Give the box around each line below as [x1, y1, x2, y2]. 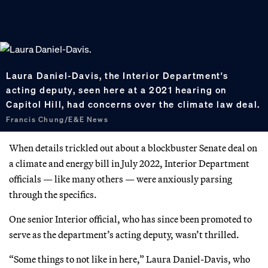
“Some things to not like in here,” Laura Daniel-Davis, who [9, 252, 250, 265]
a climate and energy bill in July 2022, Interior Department [9, 157, 249, 169]
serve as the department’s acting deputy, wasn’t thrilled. [9, 228, 239, 240]
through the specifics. [9, 188, 97, 200]
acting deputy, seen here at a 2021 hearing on [6, 84, 227, 96]
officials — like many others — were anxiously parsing [9, 172, 232, 185]
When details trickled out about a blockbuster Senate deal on [9, 141, 257, 154]
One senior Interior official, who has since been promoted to [9, 212, 252, 225]
